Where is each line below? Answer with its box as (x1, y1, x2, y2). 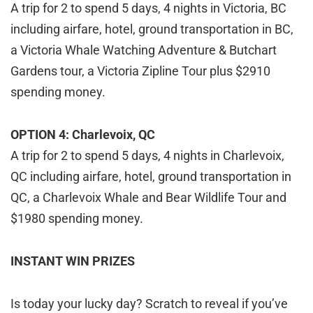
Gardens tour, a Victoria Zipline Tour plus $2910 (10, 64, 270, 79)
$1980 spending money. (10, 211, 143, 226)
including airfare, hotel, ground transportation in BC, (10, 22, 293, 37)
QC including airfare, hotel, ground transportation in (10, 169, 291, 184)
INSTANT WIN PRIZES (10, 254, 135, 269)
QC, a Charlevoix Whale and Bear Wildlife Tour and (10, 190, 286, 205)
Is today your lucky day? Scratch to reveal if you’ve (10, 296, 288, 312)
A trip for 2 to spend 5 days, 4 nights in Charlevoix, (10, 148, 284, 163)
